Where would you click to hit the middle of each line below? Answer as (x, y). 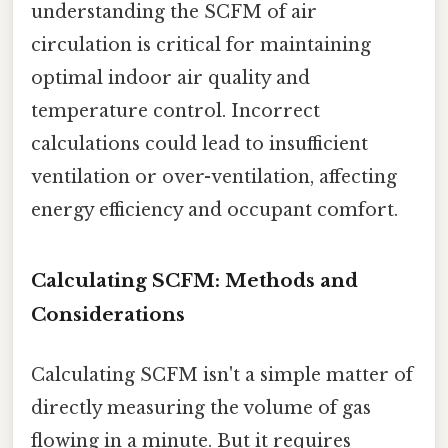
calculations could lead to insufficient (199, 144)
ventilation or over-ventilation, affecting (214, 177)
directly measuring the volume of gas (201, 407)
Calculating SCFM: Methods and (194, 281)
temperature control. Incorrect (175, 111)
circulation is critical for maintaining (201, 45)
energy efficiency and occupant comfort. (214, 210)
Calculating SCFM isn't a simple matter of (222, 374)
